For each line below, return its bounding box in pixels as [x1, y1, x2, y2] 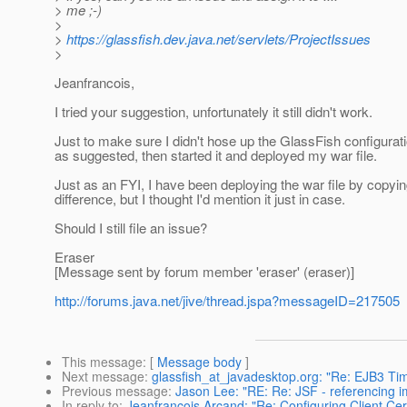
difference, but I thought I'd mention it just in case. [55, 189, 345, 209]
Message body [157, 352, 242, 372]
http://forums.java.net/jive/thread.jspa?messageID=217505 [55, 291, 400, 311]
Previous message [62, 382, 168, 401]
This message [62, 352, 143, 372]
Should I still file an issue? [55, 218, 207, 238]
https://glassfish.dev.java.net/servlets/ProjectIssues [66, 29, 371, 49]
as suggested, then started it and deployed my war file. [55, 145, 377, 165]
